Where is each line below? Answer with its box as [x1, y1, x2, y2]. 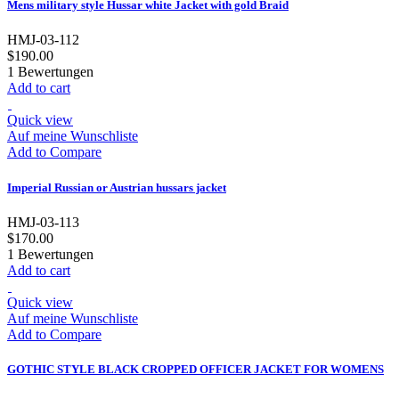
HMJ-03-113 [7, 214, 79, 230]
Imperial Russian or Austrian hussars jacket [7, 180, 226, 194]
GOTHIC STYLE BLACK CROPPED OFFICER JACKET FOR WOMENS [7, 362, 384, 376]
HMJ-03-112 [7, 32, 79, 48]
